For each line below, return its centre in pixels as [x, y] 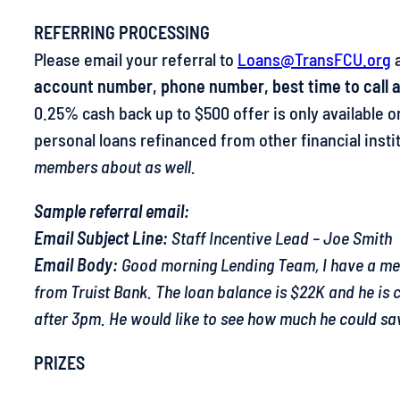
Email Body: [76, 264]
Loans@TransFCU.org [314, 59]
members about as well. [115, 166]
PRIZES [59, 362]
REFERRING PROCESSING [122, 32]
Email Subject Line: [101, 237]
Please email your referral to [136, 59]
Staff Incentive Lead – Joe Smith [280, 237]
